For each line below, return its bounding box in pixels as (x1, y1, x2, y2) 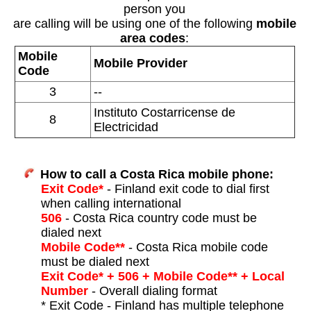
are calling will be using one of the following (12, 17, 256, 31)
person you (124, 2, 186, 17)
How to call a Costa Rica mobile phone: (36, 167, 274, 182)
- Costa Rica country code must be (61, 211, 257, 226)
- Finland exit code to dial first (103, 182, 269, 196)
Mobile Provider (93, 56, 187, 71)
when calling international (40, 196, 181, 211)
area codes (120, 31, 186, 46)
